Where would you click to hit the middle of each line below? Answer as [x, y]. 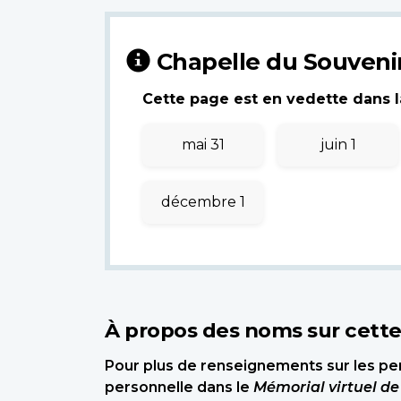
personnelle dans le [179, 387]
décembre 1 [203, 201]
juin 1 [338, 144]
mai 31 [203, 144]
